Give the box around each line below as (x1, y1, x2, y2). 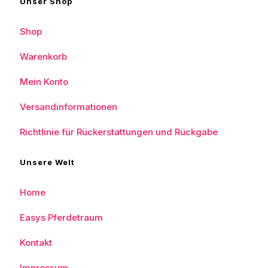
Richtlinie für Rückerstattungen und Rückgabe (20, 126, 218, 138)
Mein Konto (20, 76, 68, 87)
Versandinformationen (20, 101, 117, 112)
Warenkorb (20, 51, 67, 62)
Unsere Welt (20, 157, 75, 167)
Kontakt (20, 237, 52, 248)
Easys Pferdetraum (20, 212, 103, 223)
